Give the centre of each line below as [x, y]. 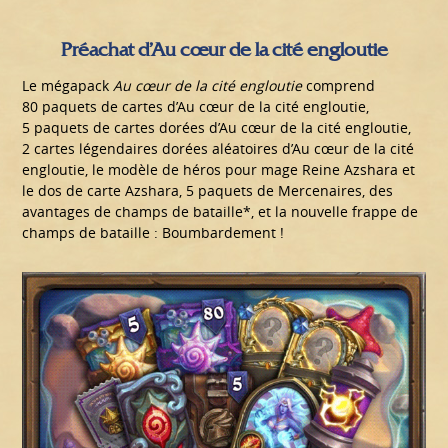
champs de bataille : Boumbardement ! [153, 233]
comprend [339, 86]
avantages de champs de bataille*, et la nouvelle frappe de [220, 212]
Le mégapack [68, 86]
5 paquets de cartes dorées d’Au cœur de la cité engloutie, [217, 128]
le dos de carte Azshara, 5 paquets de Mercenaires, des [208, 191]
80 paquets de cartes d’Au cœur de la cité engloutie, [196, 107]
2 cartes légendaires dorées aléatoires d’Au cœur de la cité [218, 149]
